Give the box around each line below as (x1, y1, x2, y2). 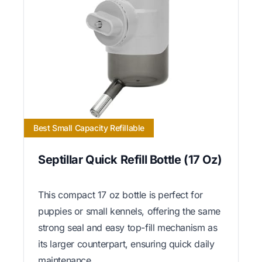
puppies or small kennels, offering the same (38, 205, 220, 217)
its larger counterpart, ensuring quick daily (38, 237, 215, 250)
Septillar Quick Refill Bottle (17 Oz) (38, 152, 222, 167)
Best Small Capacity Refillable (33, 122, 144, 133)
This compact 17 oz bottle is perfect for (38, 188, 204, 201)
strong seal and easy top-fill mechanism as (38, 221, 218, 233)
